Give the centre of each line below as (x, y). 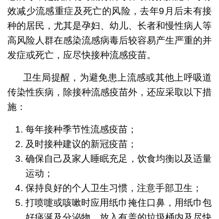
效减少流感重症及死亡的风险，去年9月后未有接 (109, 11)
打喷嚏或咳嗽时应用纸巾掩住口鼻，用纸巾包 (119, 202)
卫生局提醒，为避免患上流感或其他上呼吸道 (117, 77)
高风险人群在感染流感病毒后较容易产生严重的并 (109, 40)
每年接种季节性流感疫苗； (81, 129)
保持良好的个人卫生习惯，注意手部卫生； (113, 188)
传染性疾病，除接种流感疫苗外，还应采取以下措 (109, 92)
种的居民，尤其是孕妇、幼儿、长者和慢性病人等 (109, 25)
